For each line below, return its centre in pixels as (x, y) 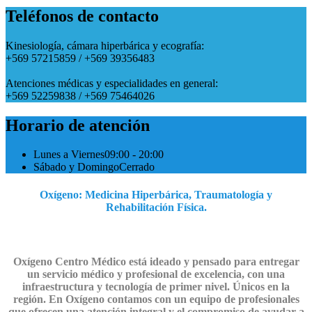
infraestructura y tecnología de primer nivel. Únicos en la (156, 287)
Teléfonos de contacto (82, 16)
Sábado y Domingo (76, 167)
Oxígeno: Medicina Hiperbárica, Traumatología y (156, 194)
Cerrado (137, 167)
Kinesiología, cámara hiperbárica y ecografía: (105, 45)
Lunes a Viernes (69, 155)
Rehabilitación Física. (156, 207)
